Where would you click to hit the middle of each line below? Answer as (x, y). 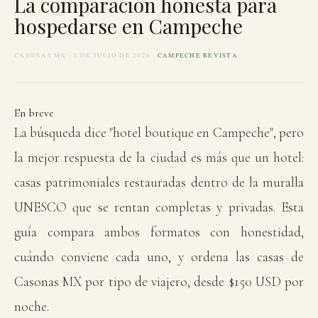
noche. (32, 306)
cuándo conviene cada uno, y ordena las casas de (159, 257)
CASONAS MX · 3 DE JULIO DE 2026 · (86, 55)
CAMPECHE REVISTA (198, 55)
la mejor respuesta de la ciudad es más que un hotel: (159, 157)
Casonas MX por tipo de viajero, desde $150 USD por (159, 281)
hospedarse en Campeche (128, 26)
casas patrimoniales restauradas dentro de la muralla (159, 182)
